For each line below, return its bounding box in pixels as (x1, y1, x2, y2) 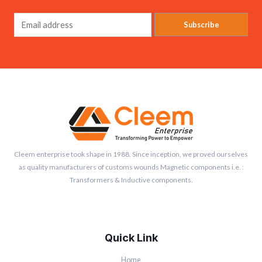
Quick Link (104, 230, 158, 244)
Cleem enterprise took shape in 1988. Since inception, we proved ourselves (14, 149, 248, 158)
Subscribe (183, 19, 219, 29)
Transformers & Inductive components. (69, 175, 193, 184)
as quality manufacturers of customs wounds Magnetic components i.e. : (18, 162, 244, 171)
